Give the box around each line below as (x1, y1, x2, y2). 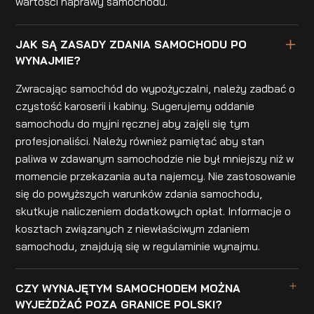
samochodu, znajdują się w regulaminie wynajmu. (15, 238, 261, 253)
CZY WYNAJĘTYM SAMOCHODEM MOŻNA (15, 280, 241, 295)
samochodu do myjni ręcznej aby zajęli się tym (15, 116, 250, 130)
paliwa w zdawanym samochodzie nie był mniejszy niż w (15, 151, 294, 165)
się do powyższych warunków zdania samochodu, (15, 186, 263, 200)
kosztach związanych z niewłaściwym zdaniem (15, 221, 250, 235)
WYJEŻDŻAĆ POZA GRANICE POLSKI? (15, 296, 223, 311)
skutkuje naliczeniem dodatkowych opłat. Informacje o (15, 203, 292, 218)
